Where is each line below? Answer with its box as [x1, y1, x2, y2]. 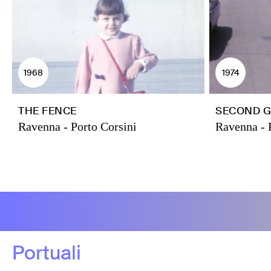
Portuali [12, 240, 81, 266]
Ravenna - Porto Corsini [18, 120, 137, 133]
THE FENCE [18, 104, 77, 117]
